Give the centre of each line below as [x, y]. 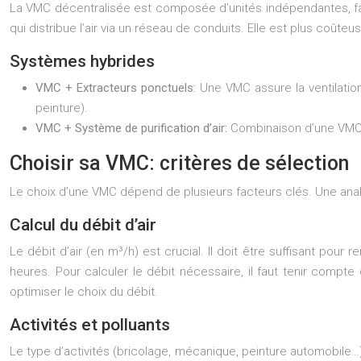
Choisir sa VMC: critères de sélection [179, 163]
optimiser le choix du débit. [84, 292]
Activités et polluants [90, 325]
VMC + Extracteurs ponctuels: [118, 88]
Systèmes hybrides [82, 61]
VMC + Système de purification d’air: [133, 128]
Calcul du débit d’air [83, 225]
